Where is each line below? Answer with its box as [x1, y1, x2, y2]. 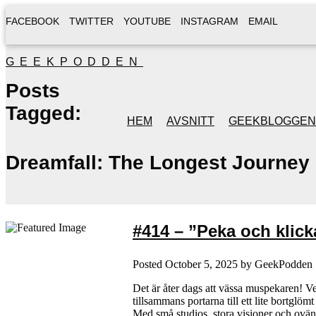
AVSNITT [166, 115, 214, 127]
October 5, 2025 [165, 257, 238, 270]
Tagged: [6, 102, 81, 124]
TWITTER [69, 16, 114, 27]
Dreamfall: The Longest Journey [6, 152, 310, 174]
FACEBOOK [6, 16, 59, 27]
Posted [133, 257, 165, 270]
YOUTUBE [123, 16, 171, 27]
